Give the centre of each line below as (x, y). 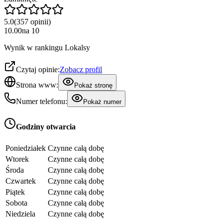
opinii (39, 22)
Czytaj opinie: (38, 70)
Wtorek (17, 159)
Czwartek (21, 181)
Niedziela (20, 214)
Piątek (15, 192)
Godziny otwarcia (46, 127)
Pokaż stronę (93, 86)
